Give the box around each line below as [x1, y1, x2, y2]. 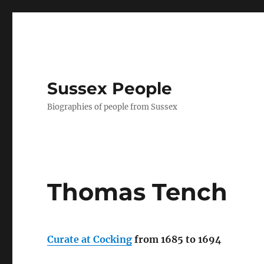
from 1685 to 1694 [132, 233, 222, 245]
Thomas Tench [47, 177, 228, 206]
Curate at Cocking [47, 233, 133, 245]
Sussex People [47, 78, 173, 98]
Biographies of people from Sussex [47, 102, 178, 112]
